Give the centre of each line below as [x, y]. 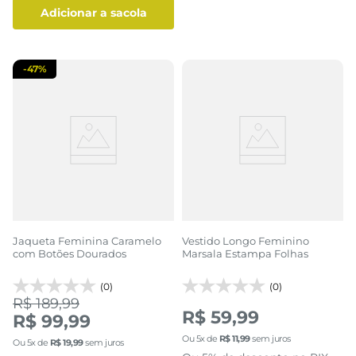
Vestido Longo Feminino [246, 240]
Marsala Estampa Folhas [245, 253]
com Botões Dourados [70, 253]
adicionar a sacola [98, 13]
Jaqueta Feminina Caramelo [87, 240]
